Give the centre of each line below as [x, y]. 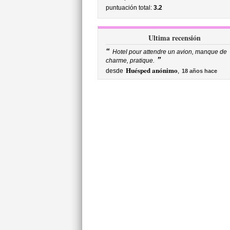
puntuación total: [129, 8]
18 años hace [199, 71]
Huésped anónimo [151, 70]
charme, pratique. [130, 61]
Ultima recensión [174, 38]
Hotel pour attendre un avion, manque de [169, 52]
